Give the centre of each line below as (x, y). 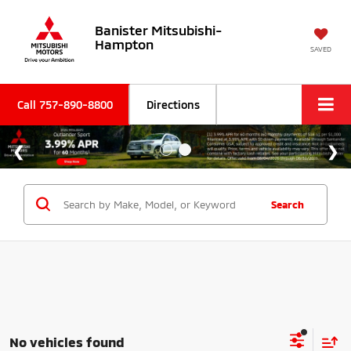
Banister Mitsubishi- (158, 29)
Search (287, 204)
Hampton (124, 43)
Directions (173, 104)
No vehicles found (67, 341)
